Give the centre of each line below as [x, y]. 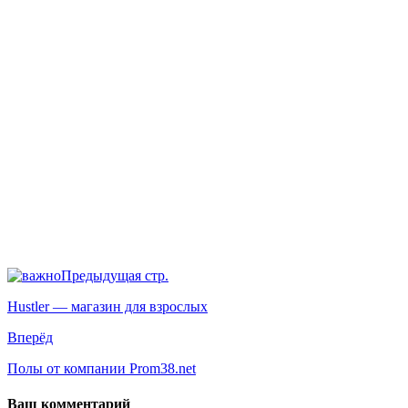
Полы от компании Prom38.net [102, 368]
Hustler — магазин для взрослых [107, 306]
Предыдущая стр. [115, 275]
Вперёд [30, 337]
